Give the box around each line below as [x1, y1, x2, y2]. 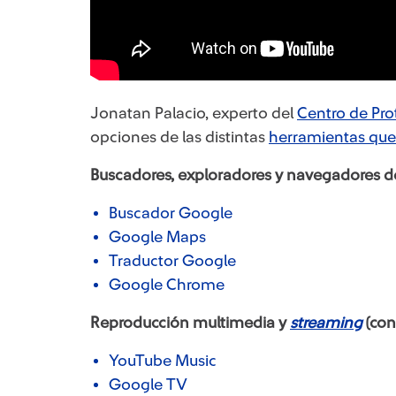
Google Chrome [109, 277, 225, 293]
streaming [290, 315, 362, 331]
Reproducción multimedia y [90, 315, 290, 331]
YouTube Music [109, 353, 217, 369]
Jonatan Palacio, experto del [90, 105, 297, 121]
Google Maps [109, 229, 206, 245]
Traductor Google [109, 253, 236, 269]
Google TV [109, 377, 187, 392]
